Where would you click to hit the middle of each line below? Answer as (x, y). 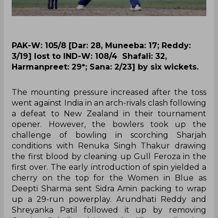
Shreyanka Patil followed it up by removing (109, 210)
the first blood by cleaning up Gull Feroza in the (109, 156)
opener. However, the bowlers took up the (109, 124)
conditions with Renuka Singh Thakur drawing (109, 145)
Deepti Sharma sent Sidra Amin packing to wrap (109, 188)
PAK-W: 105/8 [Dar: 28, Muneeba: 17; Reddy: (101, 45)
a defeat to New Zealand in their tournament (109, 113)
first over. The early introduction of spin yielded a (109, 167)
